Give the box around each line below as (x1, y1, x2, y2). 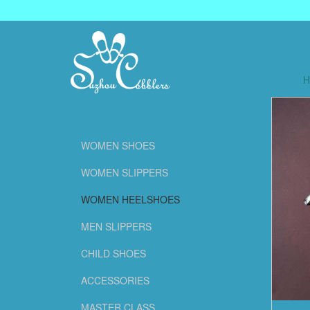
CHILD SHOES (81, 246, 146, 260)
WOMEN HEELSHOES (81, 192, 180, 206)
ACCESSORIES (81, 273, 149, 287)
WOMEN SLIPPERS (81, 165, 168, 179)
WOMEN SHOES (81, 138, 155, 152)
